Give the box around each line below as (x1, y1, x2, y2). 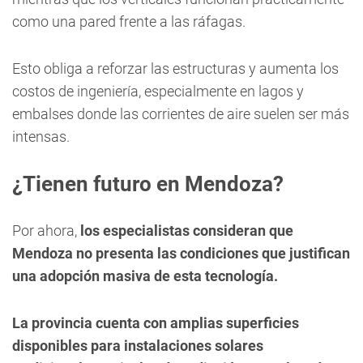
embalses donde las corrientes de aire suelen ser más (12, 105, 349, 122)
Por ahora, (12, 222, 80, 239)
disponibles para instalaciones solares (12, 337, 263, 354)
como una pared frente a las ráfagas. (12, 13, 246, 30)
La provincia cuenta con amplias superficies (12, 314, 299, 331)
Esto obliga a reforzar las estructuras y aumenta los (12, 60, 339, 77)
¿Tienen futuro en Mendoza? (12, 172, 284, 196)
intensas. (12, 128, 70, 145)
